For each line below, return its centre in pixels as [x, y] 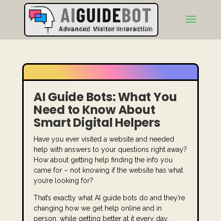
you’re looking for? [64, 181]
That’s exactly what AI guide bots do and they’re [109, 198]
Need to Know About [94, 110]
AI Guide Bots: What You [105, 97]
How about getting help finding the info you [103, 160]
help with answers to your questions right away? [110, 149]
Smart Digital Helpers [97, 123]
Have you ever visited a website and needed [104, 139]
